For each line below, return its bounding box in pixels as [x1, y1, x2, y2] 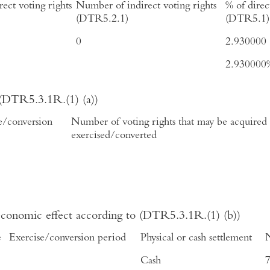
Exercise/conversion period [9, 233, 126, 244]
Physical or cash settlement [140, 233, 252, 244]
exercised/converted [71, 130, 157, 141]
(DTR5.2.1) [76, 14, 128, 25]
